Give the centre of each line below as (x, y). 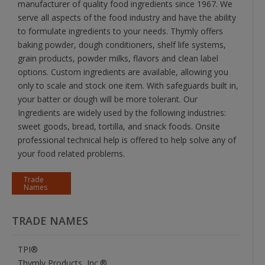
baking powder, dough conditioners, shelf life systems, (122, 45)
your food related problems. (71, 154)
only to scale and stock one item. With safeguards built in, (128, 86)
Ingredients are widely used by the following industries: (122, 113)
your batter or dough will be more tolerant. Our (108, 99)
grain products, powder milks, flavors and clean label (118, 59)
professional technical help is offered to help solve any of (127, 140)
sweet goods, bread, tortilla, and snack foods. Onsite (119, 127)
